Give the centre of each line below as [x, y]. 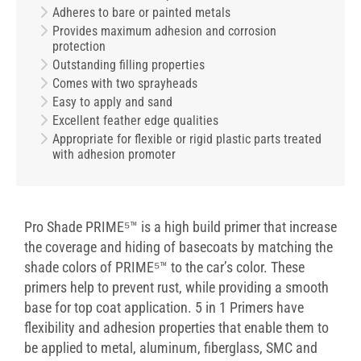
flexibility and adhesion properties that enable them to [176, 327]
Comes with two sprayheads [125, 83]
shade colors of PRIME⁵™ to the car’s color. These [164, 267]
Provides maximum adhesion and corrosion [164, 31]
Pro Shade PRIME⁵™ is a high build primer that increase [180, 226]
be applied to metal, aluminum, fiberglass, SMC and [171, 347]
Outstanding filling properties [129, 64]
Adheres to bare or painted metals [141, 12]
